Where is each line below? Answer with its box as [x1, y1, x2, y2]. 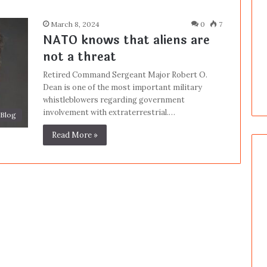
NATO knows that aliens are [42, 31, 210, 49]
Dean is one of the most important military [42, 82, 202, 92]
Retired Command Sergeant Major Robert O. [42, 70, 207, 80]
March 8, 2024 [50, 20, 100, 29]
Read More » [51, 130, 98, 140]
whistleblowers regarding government [42, 95, 185, 105]
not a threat [42, 48, 116, 66]
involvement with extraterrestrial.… [42, 107, 175, 117]
